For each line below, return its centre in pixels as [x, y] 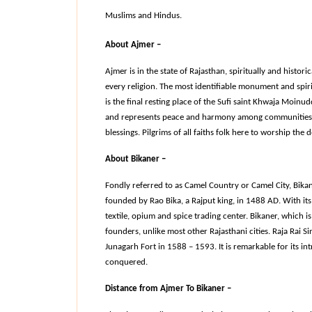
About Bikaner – [135, 159]
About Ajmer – [133, 45]
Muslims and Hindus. [143, 16]
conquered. [126, 262]
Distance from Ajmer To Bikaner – [168, 289]
